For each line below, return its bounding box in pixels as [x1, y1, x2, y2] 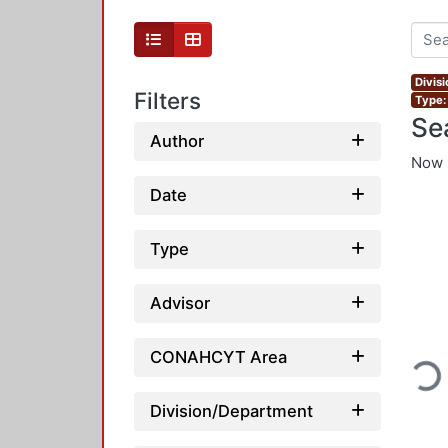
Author [150, 130, 204, 151]
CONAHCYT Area [150, 346, 287, 367]
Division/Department [150, 400, 313, 421]
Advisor [150, 292, 210, 313]
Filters [134, 87, 201, 115]
